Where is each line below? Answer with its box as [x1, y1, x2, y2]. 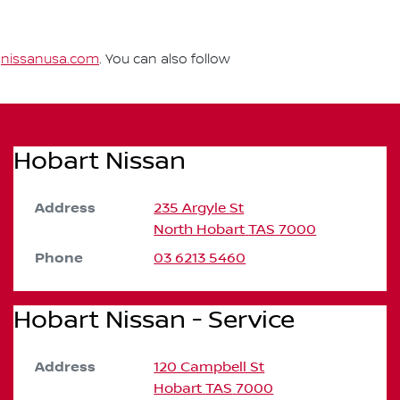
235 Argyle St [154, 199, 245, 216]
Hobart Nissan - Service [13, 304, 295, 335]
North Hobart [154, 221, 246, 237]
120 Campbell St [154, 358, 265, 375]
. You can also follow [99, 51, 230, 68]
